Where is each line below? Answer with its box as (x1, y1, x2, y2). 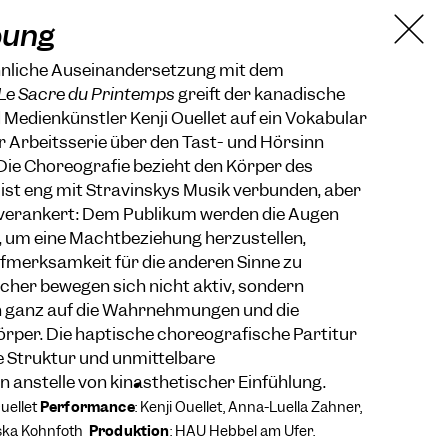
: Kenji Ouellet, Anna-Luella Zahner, (134, 398, 362, 416)
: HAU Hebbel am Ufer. (169, 422, 315, 440)
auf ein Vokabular (230, 107, 368, 129)
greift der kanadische (175, 83, 345, 105)
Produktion (89, 422, 170, 440)
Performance (39, 398, 135, 416)
